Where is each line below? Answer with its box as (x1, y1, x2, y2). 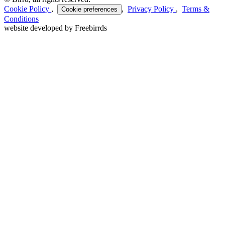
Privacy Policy (128, 4, 176, 13)
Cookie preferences (61, 5, 118, 13)
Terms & (182, 4, 209, 13)
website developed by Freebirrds (4, 23, 107, 32)
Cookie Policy (4, 4, 51, 13)
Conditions (4, 14, 39, 23)
